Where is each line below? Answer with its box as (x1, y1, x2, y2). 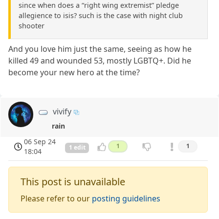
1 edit (68, 143, 86, 152)
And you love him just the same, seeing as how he (8, 44, 192, 55)
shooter (19, 21, 44, 31)
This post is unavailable (21, 175, 126, 189)
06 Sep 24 (24, 137, 56, 147)
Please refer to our (21, 193, 92, 204)
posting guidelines (92, 193, 161, 204)
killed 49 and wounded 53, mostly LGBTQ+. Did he (8, 55, 192, 66)
